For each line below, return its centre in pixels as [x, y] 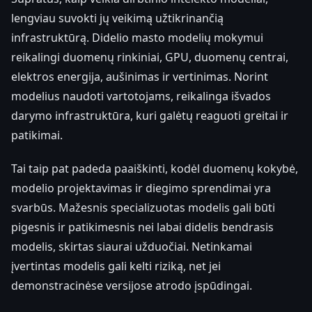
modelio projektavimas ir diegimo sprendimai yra [141, 188]
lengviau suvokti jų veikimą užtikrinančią [117, 18]
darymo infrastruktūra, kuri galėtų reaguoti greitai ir [150, 115]
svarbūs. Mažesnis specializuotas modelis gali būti [143, 207]
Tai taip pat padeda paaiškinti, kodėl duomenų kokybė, [155, 168]
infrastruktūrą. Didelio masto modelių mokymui [137, 37]
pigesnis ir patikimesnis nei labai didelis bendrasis [142, 227]
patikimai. [37, 135]
